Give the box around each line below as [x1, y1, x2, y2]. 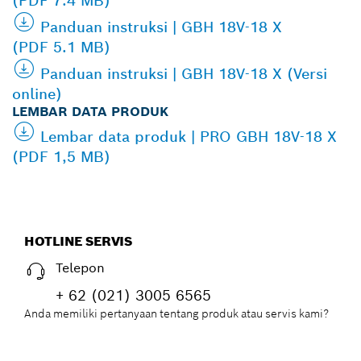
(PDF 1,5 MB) [12, 147, 110, 166]
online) [12, 84, 62, 103]
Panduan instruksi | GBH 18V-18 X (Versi [40, 64, 327, 83]
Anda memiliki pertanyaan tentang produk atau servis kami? [24, 305, 329, 321]
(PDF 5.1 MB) [12, 37, 110, 56]
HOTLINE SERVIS [24, 232, 132, 250]
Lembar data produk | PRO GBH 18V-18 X [40, 127, 337, 146]
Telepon [56, 259, 105, 276]
